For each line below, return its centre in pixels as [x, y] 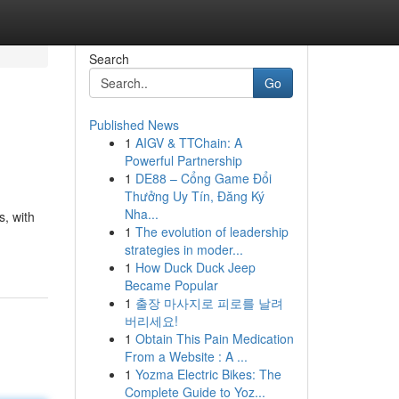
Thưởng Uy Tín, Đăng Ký [194, 196]
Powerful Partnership [183, 160]
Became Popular [171, 285]
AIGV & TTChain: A [188, 142]
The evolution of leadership [212, 232]
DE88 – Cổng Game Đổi [203, 178]
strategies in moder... [183, 249]
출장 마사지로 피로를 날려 [209, 303]
